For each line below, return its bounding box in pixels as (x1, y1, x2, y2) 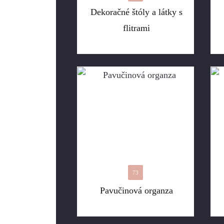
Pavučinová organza (100, 185, 173, 195)
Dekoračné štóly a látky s (90, 7, 183, 17)
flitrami (123, 23, 150, 33)
